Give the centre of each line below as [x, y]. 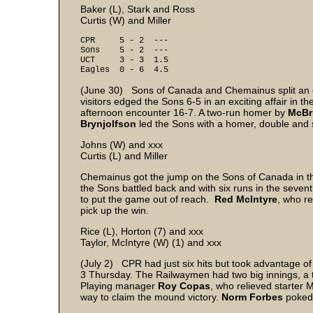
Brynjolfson [108, 124]
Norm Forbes [252, 297]
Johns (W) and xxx [122, 145]
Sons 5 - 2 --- [124, 50]
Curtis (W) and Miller [126, 20]
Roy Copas [184, 286]
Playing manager [119, 286]
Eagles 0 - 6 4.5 [124, 70]
